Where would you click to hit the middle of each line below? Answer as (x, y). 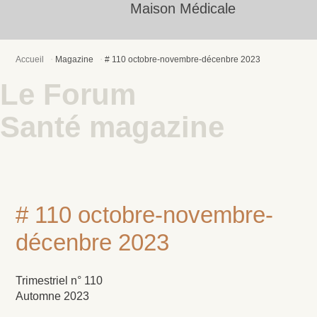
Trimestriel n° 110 (59, 281)
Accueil (30, 59)
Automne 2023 (53, 296)
